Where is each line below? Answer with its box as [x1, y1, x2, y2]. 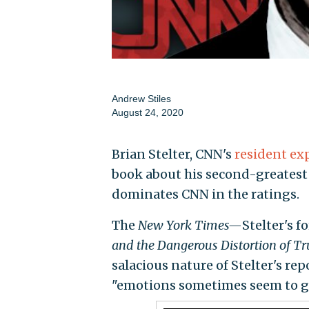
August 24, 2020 [111, 106, 183, 118]
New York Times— [137, 217, 242, 233]
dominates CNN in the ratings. [111, 186, 299, 202]
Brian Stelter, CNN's [111, 146, 235, 162]
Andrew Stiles [111, 92, 171, 104]
